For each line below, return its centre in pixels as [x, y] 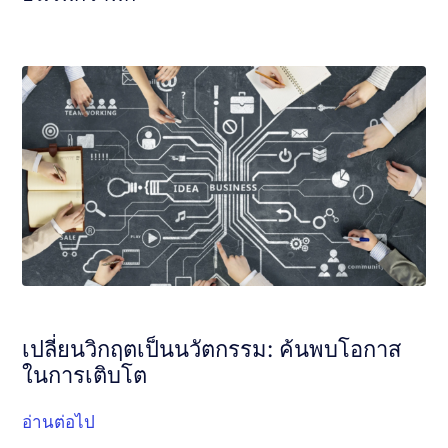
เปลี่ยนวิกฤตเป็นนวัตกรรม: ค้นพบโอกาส [212, 349]
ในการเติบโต [85, 375]
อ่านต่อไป [59, 422]
